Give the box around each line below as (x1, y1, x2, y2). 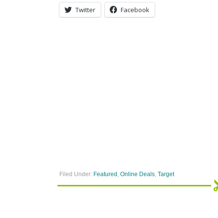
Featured (93, 171, 117, 178)
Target (158, 171, 174, 178)
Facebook (121, 5, 149, 14)
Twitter (75, 5, 95, 14)
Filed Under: (59, 171, 93, 178)
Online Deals (120, 171, 155, 178)
